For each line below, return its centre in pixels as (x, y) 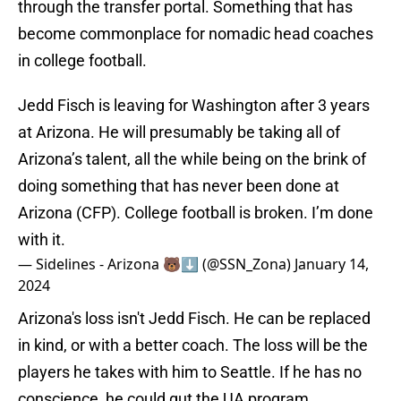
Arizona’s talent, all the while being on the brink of (192, 159)
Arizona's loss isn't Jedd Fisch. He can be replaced (194, 319)
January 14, (332, 264)
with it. (42, 240)
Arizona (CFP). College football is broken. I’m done (196, 213)
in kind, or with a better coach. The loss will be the (193, 346)
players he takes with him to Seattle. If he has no (190, 372)
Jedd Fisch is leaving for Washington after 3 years (194, 106)
